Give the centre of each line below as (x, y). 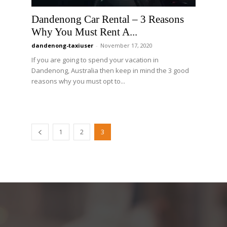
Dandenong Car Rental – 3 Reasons (108, 19)
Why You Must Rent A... (84, 32)
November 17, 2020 (126, 45)
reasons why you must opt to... (78, 81)
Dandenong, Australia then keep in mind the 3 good (110, 70)
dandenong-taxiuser (62, 45)
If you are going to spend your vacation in (95, 60)
